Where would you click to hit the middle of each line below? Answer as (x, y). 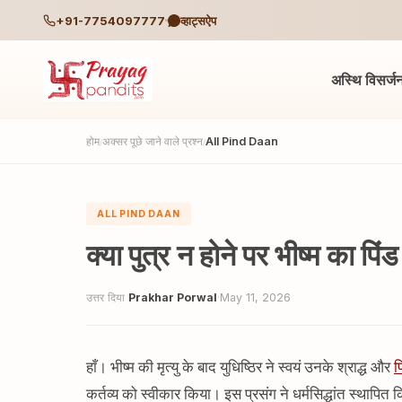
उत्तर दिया (107, 297)
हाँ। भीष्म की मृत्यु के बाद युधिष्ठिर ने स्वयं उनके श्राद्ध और (240, 367)
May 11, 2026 (255, 297)
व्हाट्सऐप (198, 20)
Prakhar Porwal (173, 297)
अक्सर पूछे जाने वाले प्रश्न (153, 141)
